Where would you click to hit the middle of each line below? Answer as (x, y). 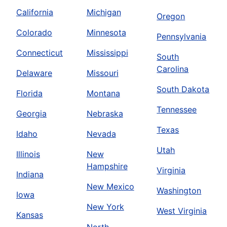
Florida (29, 93)
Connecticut (40, 53)
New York (105, 207)
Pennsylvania (182, 37)
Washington (179, 191)
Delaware (34, 73)
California (35, 12)
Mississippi (107, 53)
